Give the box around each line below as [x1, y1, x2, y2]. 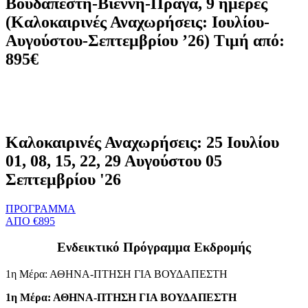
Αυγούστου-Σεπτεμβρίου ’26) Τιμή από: [5, 31, 285, 49]
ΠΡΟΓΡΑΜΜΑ [5, 202, 76, 214]
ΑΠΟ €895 [5, 214, 55, 227]
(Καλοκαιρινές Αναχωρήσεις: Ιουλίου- [5, 12, 269, 31]
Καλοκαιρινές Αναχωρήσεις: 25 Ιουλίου [5, 133, 279, 151]
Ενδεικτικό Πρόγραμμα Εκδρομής [57, 240, 251, 255]
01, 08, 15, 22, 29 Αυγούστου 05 [5, 151, 222, 170]
